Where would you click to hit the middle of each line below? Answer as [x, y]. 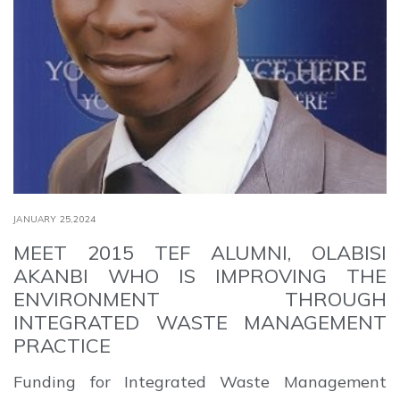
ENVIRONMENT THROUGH [200, 299]
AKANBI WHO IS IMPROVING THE [200, 275]
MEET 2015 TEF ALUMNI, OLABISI [200, 252]
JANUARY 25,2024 [55, 219]
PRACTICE [62, 345]
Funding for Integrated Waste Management [200, 381]
